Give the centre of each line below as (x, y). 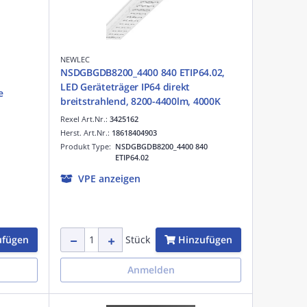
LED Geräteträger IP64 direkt (125, 86)
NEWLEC (75, 59)
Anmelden (151, 269)
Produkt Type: (88, 146)
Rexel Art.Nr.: (85, 119)
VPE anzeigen (109, 178)
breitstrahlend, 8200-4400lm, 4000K (140, 101)
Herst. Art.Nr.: (86, 132)
